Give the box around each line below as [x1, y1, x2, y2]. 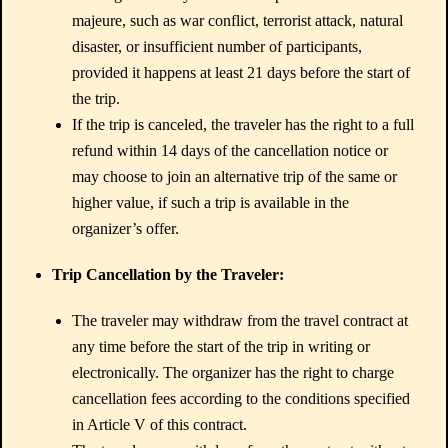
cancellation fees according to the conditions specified [72, 390, 410, 407]
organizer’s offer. [72, 220, 179, 237]
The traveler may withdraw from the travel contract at [72, 312, 408, 329]
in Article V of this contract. [72, 416, 247, 433]
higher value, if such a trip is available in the [72, 194, 349, 211]
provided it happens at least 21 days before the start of [72, 64, 410, 81]
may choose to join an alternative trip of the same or [72, 168, 397, 185]
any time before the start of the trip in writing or [72, 338, 370, 355]
